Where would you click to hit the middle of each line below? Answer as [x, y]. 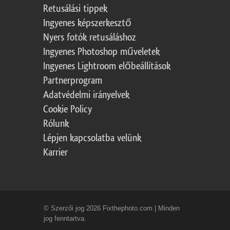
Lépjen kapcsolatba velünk [92, 138]
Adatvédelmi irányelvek [86, 95]
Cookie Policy [68, 109]
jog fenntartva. [65, 218]
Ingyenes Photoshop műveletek [101, 52]
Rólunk [56, 123]
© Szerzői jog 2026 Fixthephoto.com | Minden [112, 208]
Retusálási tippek [75, 8]
